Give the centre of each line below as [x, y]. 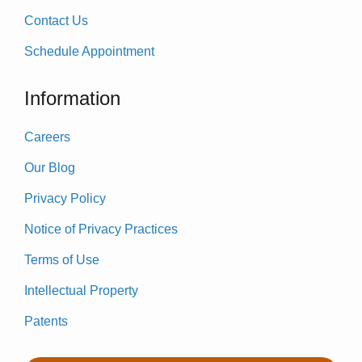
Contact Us [56, 20]
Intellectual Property [81, 290]
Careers [47, 137]
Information [72, 98]
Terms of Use [62, 259]
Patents [46, 321]
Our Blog [50, 167]
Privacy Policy [65, 198]
